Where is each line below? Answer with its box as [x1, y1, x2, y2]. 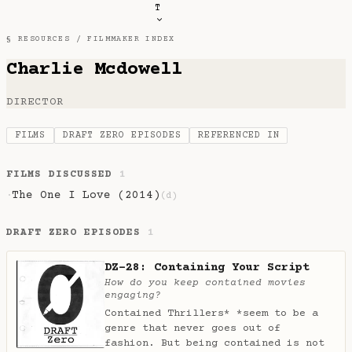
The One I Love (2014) [12, 189, 160, 203]
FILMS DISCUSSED [6, 169, 120, 181]
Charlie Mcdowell [6, 58, 182, 80]
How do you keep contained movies [104, 277, 306, 288]
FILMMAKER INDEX [87, 35, 175, 43]
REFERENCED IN [198, 130, 280, 141]
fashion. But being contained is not [104, 337, 324, 349]
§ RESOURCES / [6, 35, 88, 43]
